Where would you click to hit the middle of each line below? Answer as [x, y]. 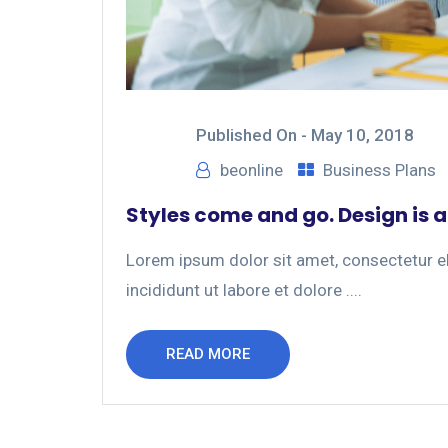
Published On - [253, 135]
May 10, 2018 [362, 135]
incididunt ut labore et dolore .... [244, 290]
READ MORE [208, 354]
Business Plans [379, 170]
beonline [251, 170]
